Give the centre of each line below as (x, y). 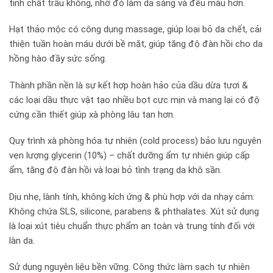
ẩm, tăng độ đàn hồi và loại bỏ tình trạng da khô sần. (115, 170)
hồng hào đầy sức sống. (58, 59)
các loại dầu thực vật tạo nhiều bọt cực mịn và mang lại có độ (134, 100)
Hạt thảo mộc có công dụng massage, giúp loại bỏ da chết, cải (135, 30)
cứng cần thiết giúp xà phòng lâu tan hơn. (92, 114)
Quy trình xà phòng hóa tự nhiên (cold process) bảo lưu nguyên (135, 141)
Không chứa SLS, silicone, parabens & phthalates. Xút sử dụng (134, 211)
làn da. (22, 240)
